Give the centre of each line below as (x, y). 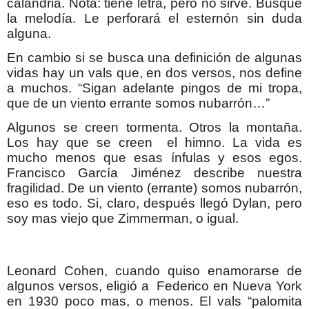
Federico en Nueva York (229, 286)
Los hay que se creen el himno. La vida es (154, 143)
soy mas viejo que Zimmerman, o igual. (123, 219)
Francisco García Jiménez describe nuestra (154, 173)
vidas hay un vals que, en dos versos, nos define (154, 73)
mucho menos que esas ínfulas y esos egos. (154, 158)
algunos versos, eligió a (78, 286)
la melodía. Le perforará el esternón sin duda (154, 18)
